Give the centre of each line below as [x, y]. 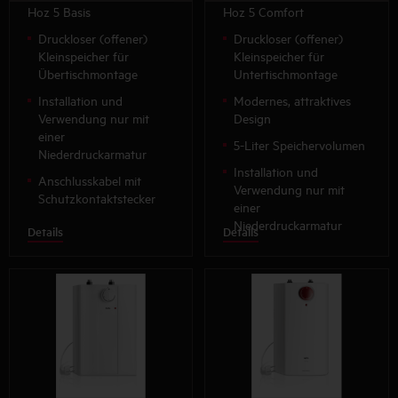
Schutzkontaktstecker [97, 197]
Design [253, 117]
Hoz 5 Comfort [264, 11]
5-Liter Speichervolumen [300, 144]
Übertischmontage [88, 73]
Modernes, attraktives [293, 99]
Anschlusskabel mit [90, 179]
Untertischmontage [286, 73]
